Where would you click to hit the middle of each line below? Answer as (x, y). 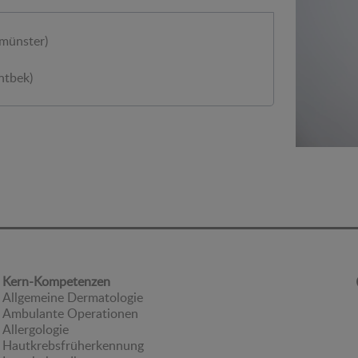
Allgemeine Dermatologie (73, 298)
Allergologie (36, 330)
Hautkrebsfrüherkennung (74, 346)
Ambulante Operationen (71, 314)
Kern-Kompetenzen (57, 282)
